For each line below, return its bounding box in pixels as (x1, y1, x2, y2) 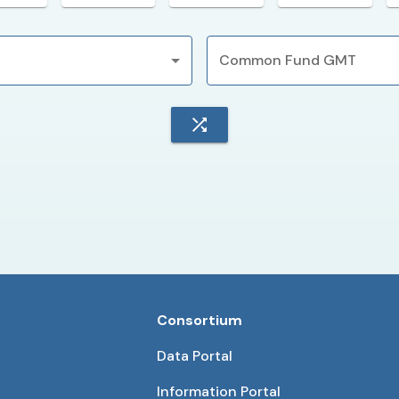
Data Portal (157, 346, 233, 365)
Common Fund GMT (219, 51, 356, 69)
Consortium (157, 311, 243, 330)
